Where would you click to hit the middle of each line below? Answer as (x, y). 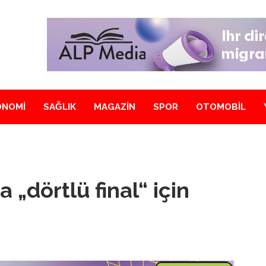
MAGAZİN (115, 107)
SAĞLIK (60, 107)
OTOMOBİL (221, 107)
